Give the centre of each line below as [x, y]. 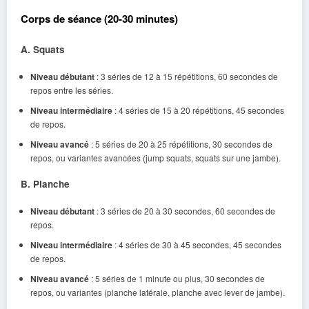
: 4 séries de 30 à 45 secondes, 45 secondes [197, 245]
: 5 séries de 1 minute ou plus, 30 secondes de [177, 279]
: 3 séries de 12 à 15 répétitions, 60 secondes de [186, 76]
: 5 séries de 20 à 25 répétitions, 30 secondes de [180, 143]
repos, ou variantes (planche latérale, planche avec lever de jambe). [157, 292]
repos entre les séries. [71, 90]
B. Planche [45, 183]
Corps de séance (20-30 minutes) [99, 19]
